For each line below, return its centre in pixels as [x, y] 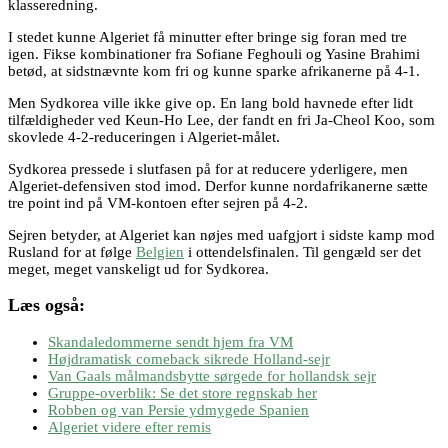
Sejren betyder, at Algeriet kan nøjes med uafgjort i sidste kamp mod [221, 234]
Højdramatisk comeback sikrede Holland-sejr [189, 358]
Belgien [160, 251]
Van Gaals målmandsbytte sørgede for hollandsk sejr [212, 375]
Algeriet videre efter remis [129, 426]
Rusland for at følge [72, 251]
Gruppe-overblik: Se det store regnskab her [182, 392]
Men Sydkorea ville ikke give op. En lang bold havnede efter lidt [210, 102]
